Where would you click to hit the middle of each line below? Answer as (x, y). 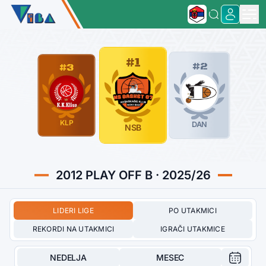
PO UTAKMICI (193, 210)
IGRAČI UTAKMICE (193, 229)
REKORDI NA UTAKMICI (73, 229)
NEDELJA (68, 257)
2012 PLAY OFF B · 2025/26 (133, 175)
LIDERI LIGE (73, 210)
